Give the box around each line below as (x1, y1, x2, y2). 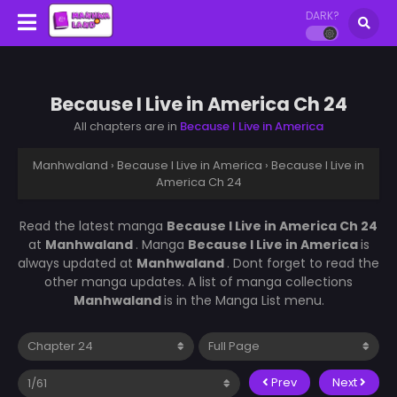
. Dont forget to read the (227, 253, 379, 272)
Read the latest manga (19, 216, 167, 235)
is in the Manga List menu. (163, 291, 324, 309)
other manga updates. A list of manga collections (44, 272, 353, 291)
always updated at (18, 253, 136, 272)
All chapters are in (74, 117, 180, 135)
